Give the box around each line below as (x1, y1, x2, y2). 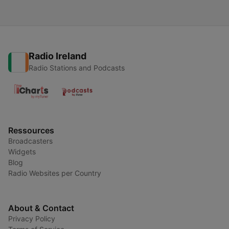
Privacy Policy (8, 214, 55, 223)
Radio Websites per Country (8, 169, 101, 177)
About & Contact (8, 203, 74, 213)
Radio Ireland (29, 51, 86, 61)
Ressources (8, 125, 54, 135)
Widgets (8, 147, 36, 156)
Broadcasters (8, 136, 53, 145)
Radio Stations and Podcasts (29, 63, 125, 72)
